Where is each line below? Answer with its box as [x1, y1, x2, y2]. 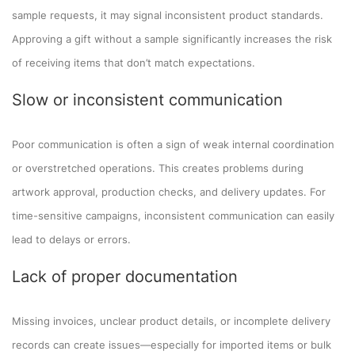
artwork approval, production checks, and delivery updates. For [12, 185, 326, 198]
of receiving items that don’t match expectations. [12, 55, 255, 69]
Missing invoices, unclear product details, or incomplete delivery [12, 314, 330, 327]
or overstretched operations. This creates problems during [12, 161, 303, 174]
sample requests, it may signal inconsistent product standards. [12, 8, 323, 21]
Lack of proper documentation [12, 266, 238, 286]
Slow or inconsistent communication [12, 90, 283, 109]
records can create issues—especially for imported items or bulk [12, 338, 331, 351]
